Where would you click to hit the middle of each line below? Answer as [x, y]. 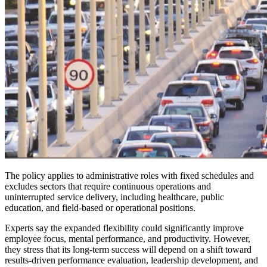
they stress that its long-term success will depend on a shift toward [128, 250]
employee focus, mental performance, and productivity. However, [128, 239]
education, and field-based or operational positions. [100, 208]
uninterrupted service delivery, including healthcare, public [114, 197]
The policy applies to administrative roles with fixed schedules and [129, 176]
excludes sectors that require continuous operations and [108, 187]
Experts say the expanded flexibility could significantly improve [124, 228]
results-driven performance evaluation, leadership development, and [131, 260]
